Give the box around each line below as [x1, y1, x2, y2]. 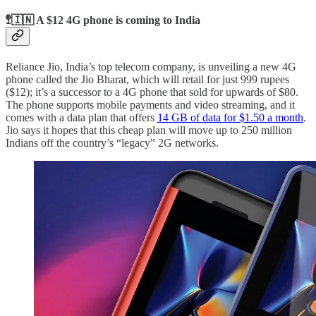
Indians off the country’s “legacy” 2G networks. [6, 137, 219, 150]
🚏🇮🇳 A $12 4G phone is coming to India [6, 13, 200, 26]
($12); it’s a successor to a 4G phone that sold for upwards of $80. [6, 86, 298, 99]
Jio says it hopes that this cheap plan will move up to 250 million [6, 124, 292, 137]
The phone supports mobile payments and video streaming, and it [6, 99, 295, 111]
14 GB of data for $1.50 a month [157, 111, 303, 124]
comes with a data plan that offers [6, 111, 157, 124]
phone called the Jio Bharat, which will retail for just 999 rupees [6, 73, 289, 86]
